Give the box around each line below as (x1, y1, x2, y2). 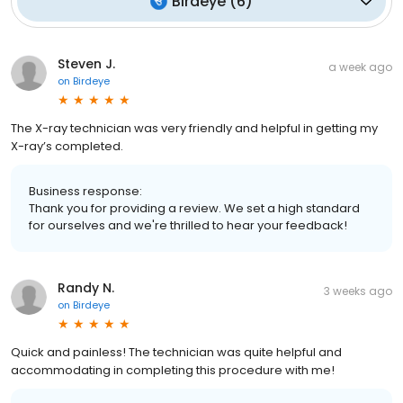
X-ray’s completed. (11, 138, 123, 156)
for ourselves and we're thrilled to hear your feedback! (29, 217, 347, 235)
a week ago (328, 59, 392, 76)
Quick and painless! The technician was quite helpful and (11, 344, 342, 362)
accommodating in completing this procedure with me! (11, 362, 335, 380)
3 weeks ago (324, 283, 392, 300)
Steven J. (58, 55, 115, 74)
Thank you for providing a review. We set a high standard (29, 200, 360, 218)
